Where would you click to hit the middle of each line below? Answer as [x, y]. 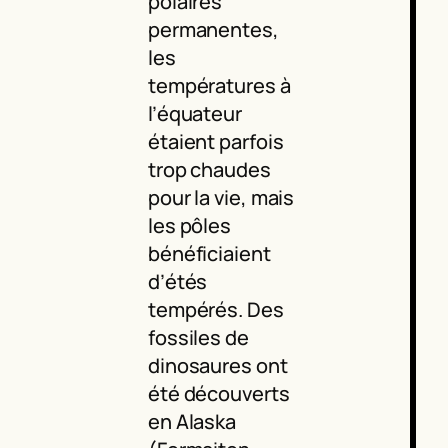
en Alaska [192, 422]
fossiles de [198, 338]
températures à [219, 86]
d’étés [177, 282]
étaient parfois [215, 142]
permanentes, [213, 30]
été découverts [218, 394]
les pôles [189, 226]
